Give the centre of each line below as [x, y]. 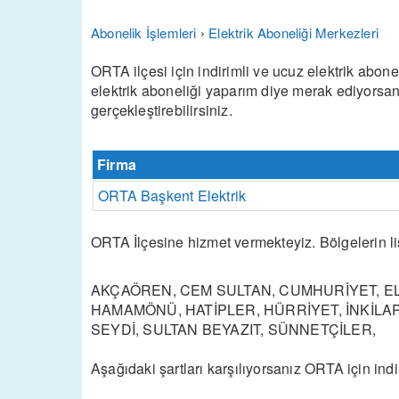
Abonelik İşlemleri [144, 33]
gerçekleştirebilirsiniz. [162, 110]
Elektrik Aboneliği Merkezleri [294, 33]
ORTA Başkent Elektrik [172, 195]
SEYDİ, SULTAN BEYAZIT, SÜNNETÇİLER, [234, 329]
